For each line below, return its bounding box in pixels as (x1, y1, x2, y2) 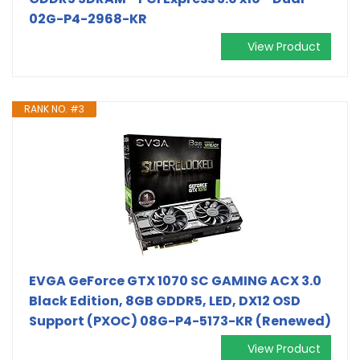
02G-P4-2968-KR (29, 9, 147, 28)
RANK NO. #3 (24, 101, 84, 116)
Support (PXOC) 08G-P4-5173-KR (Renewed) (29, 311, 331, 330)
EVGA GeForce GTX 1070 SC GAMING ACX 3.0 (29, 271, 321, 290)
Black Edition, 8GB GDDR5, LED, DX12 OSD (29, 291, 301, 310)
